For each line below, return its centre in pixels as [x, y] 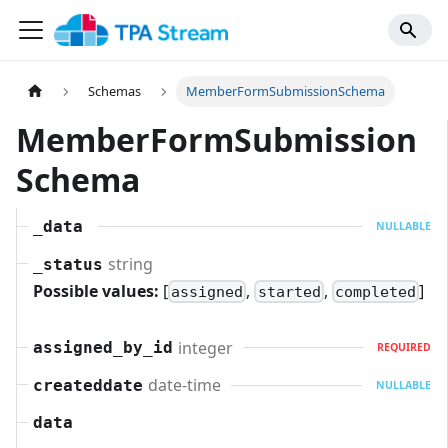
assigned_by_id [103, 348]
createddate [88, 385]
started [289, 292]
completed [375, 292]
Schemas [115, 91]
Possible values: [96, 290]
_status [68, 264]
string [130, 263]
